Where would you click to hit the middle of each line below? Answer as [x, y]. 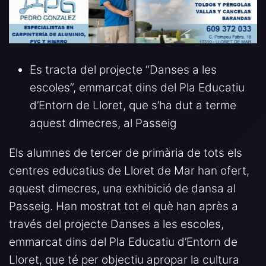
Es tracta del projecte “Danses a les [123, 70]
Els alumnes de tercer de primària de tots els [126, 153]
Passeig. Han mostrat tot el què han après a [123, 207]
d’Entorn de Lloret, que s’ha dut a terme [133, 106]
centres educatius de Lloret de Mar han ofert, [129, 171]
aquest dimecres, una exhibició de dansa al [122, 189]
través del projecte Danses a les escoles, [116, 224]
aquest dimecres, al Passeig [103, 123]
